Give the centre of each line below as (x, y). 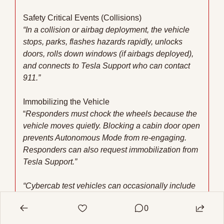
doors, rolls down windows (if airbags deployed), (108, 54)
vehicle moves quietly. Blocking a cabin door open (111, 126)
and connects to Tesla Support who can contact (106, 66)
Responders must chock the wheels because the (111, 114)
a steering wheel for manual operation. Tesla (101, 198)
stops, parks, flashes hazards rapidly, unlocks (103, 42)
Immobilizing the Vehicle (66, 102)
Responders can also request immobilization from (110, 150)
